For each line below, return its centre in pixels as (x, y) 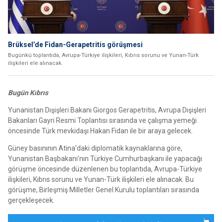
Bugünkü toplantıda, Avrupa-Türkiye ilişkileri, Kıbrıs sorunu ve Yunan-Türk (103, 55)
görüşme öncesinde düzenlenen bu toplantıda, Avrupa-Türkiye (105, 169)
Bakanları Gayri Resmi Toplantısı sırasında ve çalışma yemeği (102, 121)
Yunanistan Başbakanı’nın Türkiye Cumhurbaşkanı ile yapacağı (105, 159)
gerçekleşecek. (31, 200)
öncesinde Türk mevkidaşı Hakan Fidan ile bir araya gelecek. (100, 131)
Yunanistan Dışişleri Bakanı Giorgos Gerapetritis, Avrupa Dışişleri (107, 110)
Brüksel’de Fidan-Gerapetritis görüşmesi (75, 45)
